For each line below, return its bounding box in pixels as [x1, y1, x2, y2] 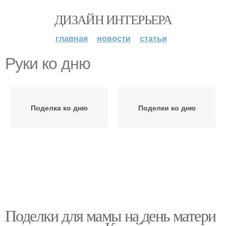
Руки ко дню [5, 54, 90, 73]
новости [96, 32, 131, 44]
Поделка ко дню [30, 102, 88, 112]
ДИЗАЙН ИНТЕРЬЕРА [54, 11, 172, 28]
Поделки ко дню [138, 102, 196, 112]
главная [55, 32, 88, 44]
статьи [139, 32, 167, 44]
